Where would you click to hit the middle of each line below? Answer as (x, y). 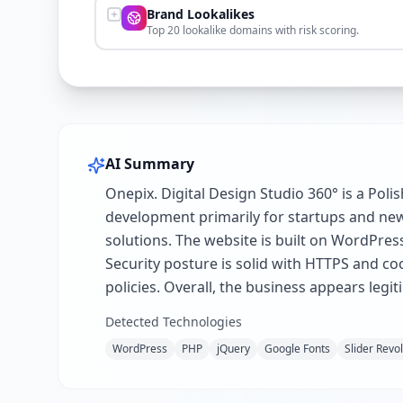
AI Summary (150, 164)
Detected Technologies (174, 322)
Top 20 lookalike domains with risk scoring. (253, 30)
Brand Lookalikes (201, 14)
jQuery (233, 349)
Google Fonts (297, 349)
